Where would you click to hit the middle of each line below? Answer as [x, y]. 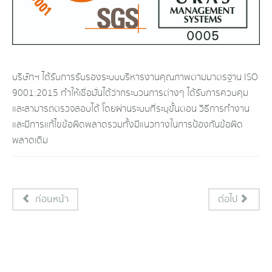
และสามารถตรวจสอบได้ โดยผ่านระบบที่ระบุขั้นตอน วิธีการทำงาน [131, 109]
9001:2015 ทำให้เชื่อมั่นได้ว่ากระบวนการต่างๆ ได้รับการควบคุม [130, 93]
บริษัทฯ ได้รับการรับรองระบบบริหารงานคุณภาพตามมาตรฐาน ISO [135, 77]
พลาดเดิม [30, 141]
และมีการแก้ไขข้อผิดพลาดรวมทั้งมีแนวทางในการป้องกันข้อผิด [127, 125]
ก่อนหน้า [52, 200]
